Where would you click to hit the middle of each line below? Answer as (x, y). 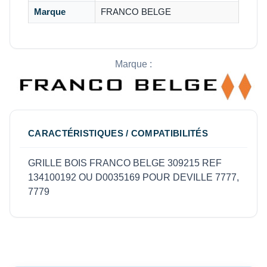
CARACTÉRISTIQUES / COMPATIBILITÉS (118, 133)
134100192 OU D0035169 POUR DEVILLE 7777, (133, 178)
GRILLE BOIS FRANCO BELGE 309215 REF (125, 163)
